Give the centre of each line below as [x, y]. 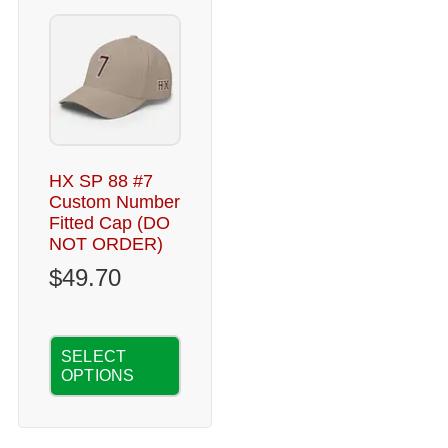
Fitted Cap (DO [109, 223]
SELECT [94, 356]
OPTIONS [98, 375]
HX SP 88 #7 [101, 181]
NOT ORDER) [106, 244]
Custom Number [114, 202]
